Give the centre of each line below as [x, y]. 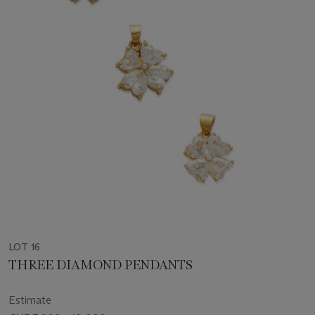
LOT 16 [24, 247]
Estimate [30, 300]
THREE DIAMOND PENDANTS [101, 265]
